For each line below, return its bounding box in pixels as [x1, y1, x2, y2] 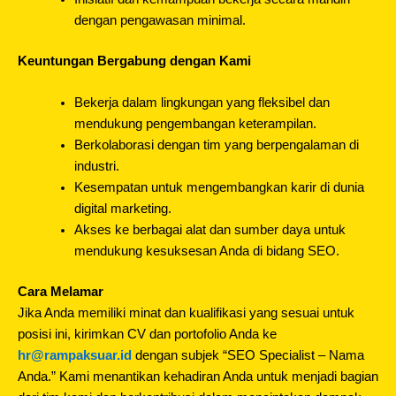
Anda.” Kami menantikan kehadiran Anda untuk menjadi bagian [18, 369, 378, 384]
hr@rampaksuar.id [18, 347, 132, 362]
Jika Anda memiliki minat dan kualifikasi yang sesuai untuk [18, 305, 354, 320]
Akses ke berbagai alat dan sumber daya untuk [73, 222, 346, 237]
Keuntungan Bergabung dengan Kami [18, 53, 251, 68]
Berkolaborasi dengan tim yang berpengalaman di [73, 137, 359, 152]
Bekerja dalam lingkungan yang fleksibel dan [73, 95, 330, 110]
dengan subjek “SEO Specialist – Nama [132, 347, 364, 362]
